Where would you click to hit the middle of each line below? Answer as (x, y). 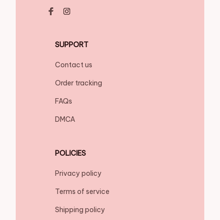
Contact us (74, 65)
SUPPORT (72, 45)
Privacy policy (78, 174)
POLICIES (70, 153)
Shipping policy (80, 210)
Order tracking (79, 83)
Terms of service (82, 192)
